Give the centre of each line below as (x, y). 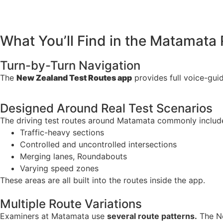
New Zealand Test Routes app (74, 77)
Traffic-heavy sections (62, 133)
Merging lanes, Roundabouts (73, 157)
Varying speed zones (59, 168)
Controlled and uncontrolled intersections (98, 145)
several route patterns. (152, 216)
